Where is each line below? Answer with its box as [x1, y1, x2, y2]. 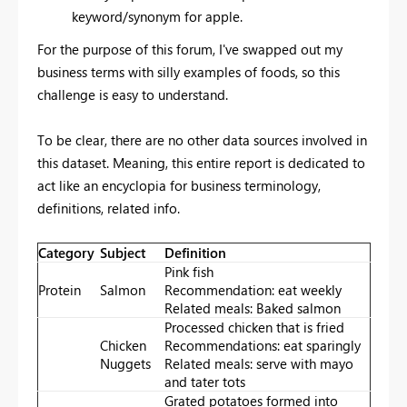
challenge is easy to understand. [37, 84, 228, 104]
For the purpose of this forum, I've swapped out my [37, 39, 342, 58]
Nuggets [100, 353, 151, 372]
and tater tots [164, 372, 245, 391]
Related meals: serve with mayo [164, 353, 353, 372]
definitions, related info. [37, 198, 180, 217]
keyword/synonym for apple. [71, 6, 243, 25]
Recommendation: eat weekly [164, 280, 342, 299]
